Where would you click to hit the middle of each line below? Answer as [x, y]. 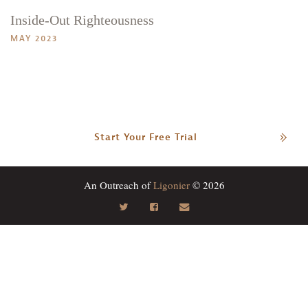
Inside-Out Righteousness [82, 20]
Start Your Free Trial [145, 137]
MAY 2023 [34, 38]
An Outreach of [118, 185]
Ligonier [171, 185]
